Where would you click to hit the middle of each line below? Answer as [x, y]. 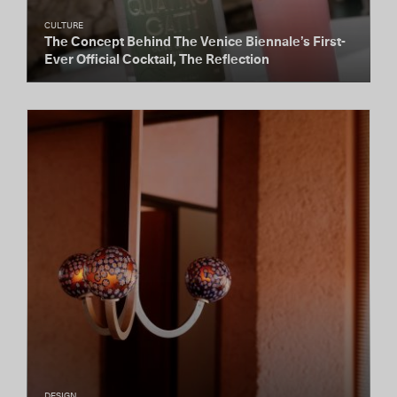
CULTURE [64, 26]
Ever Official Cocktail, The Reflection [157, 60]
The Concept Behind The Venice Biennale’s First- [195, 42]
